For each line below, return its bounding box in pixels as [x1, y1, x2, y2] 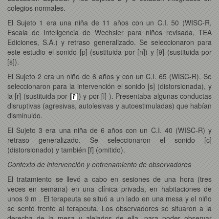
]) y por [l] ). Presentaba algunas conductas [76, 90, 212, 101]
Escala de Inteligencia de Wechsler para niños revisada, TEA [7, 27, 212, 37]
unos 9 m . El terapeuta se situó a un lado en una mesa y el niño [7, 193, 212, 203]
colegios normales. [7, 2, 66, 13]
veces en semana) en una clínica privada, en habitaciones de [7, 183, 212, 194]
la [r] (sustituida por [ [7, 90, 72, 101]
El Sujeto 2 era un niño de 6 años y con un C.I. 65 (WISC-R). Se [7, 71, 212, 81]
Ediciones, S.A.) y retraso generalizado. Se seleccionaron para [7, 37, 212, 47]
